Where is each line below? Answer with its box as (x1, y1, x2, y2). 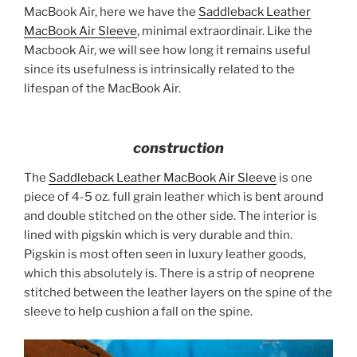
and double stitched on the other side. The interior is (24, 209, 317, 224)
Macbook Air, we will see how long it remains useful (24, 43, 311, 58)
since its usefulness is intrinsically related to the (24, 62, 295, 77)
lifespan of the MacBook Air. (24, 81, 181, 96)
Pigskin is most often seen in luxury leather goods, (24, 247, 306, 262)
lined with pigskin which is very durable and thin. (24, 228, 292, 243)
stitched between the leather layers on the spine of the (24, 285, 332, 300)
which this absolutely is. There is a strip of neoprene (24, 266, 315, 281)
